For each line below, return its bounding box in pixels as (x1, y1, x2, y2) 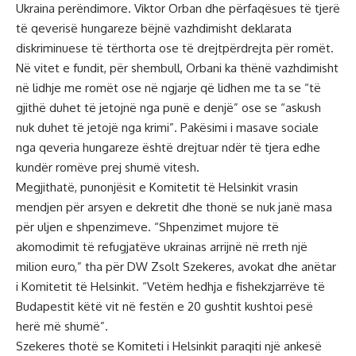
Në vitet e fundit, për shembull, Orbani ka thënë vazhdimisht (16, 60, 339, 75)
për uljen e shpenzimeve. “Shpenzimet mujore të (16, 219, 279, 234)
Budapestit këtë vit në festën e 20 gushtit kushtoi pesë (16, 298, 313, 314)
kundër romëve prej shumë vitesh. (16, 159, 199, 175)
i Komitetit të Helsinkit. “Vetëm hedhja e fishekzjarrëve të (16, 278, 325, 294)
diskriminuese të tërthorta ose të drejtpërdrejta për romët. (16, 40, 334, 56)
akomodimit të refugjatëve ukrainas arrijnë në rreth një (16, 238, 308, 254)
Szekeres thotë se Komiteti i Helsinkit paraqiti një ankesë (16, 338, 322, 354)
